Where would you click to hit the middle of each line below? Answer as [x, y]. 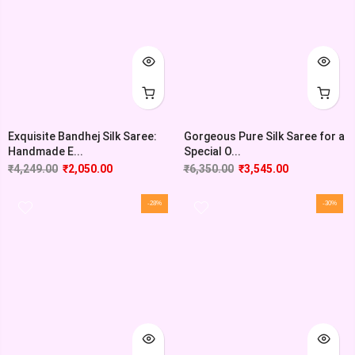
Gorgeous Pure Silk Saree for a [264, 136]
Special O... [212, 151]
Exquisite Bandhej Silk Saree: [82, 136]
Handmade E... [46, 151]
